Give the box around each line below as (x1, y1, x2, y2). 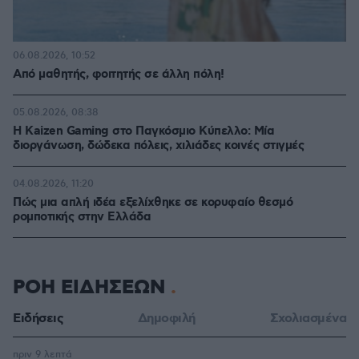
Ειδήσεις (13, 310, 63, 327)
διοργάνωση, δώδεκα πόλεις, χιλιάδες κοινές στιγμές (13, 138, 304, 154)
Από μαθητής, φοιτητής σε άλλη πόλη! (13, 67, 224, 83)
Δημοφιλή (137, 310, 196, 327)
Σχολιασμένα (269, 310, 346, 327)
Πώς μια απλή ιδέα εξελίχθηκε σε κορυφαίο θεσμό (13, 195, 292, 211)
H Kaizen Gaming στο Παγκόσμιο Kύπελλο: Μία (13, 123, 274, 139)
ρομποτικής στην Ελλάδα (13, 209, 151, 225)
